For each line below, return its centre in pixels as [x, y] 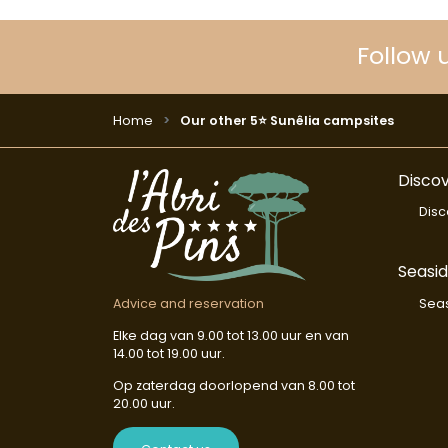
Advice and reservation [188, 303]
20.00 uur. [143, 403]
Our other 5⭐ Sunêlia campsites [285, 120]
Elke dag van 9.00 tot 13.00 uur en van [230, 335]
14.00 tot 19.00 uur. [168, 353]
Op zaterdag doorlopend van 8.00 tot [233, 385]
